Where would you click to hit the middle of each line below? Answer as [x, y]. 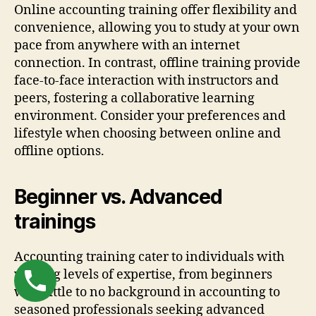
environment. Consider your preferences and [150, 116]
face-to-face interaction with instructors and [146, 80]
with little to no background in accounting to [147, 292]
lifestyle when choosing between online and [147, 133]
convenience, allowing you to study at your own [157, 28]
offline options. [59, 151]
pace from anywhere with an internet [127, 45]
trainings [55, 221]
